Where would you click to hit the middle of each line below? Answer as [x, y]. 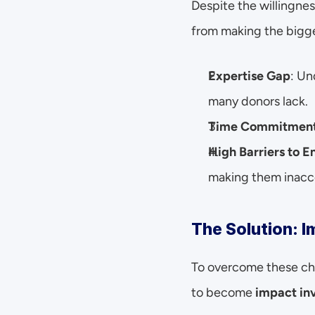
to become [223, 292]
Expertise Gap [249, 76]
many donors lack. [258, 101]
